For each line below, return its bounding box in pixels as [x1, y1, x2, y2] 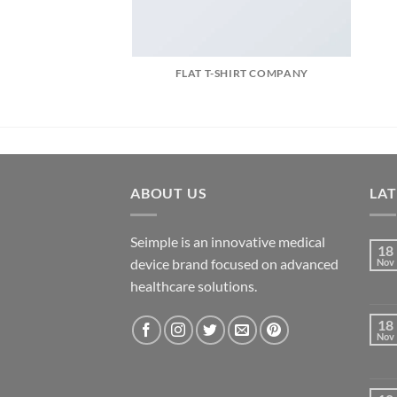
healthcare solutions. [130, 276, 257, 294]
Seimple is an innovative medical [130, 232, 325, 250]
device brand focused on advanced [130, 254, 339, 272]
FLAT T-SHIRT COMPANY [175, 66, 308, 81]
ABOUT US [130, 184, 207, 202]
